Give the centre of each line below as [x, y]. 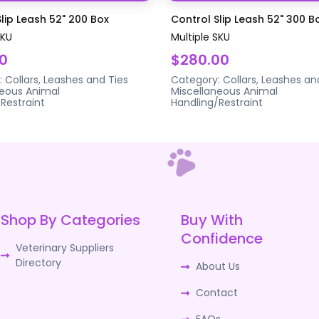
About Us [218, 266]
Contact [217, 292]
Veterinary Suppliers [64, 247]
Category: [197, 79]
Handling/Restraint [217, 102]
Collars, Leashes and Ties [66, 79]
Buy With [212, 220]
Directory [38, 262]
